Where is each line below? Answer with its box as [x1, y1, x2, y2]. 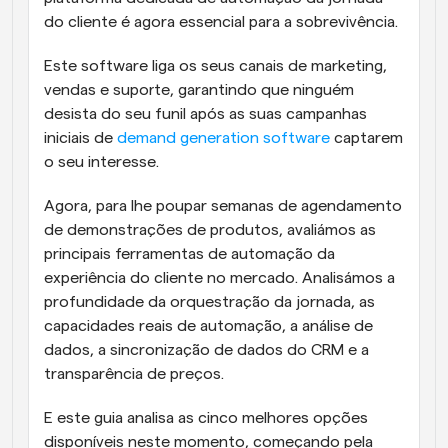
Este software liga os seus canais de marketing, [44, 58, 387, 74]
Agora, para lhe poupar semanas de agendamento [44, 198, 402, 214]
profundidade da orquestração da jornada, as [44, 294, 375, 310]
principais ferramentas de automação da [44, 246, 335, 262]
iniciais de [44, 130, 117, 146]
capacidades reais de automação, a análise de [44, 318, 373, 334]
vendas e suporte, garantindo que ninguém [44, 82, 354, 98]
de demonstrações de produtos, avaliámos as [44, 222, 376, 238]
